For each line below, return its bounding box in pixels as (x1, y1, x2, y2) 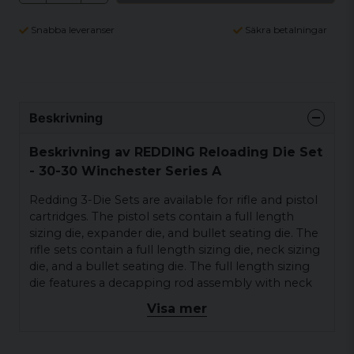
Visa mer (147, 300, 207, 316)
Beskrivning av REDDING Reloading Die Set (29, 144, 322, 160)
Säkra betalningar (245, 24, 327, 36)
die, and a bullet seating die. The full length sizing (29, 259, 310, 274)
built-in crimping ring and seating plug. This (29, 326, 281, 341)
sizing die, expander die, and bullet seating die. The (29, 226, 318, 241)
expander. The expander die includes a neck (29, 292, 281, 307)
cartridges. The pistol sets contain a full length (29, 209, 294, 224)
